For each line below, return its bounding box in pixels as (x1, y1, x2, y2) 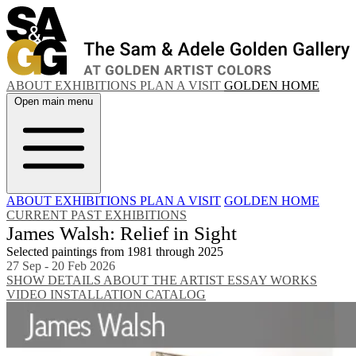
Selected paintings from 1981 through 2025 (6, 245, 223, 259)
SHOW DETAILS (6, 273, 103, 288)
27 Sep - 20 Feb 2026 (6, 259, 115, 273)
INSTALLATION (50, 288, 145, 302)
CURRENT (6, 208, 71, 222)
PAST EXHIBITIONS (71, 208, 187, 222)
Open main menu (14, 95, 93, 108)
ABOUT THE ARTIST (103, 273, 227, 288)
